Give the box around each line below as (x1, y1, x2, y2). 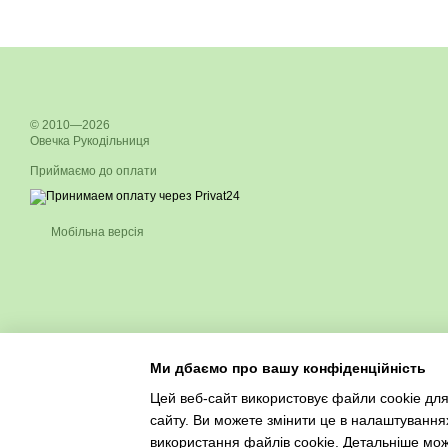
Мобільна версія (48, 225, 144, 239)
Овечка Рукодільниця (30, 134, 150, 148)
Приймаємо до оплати (30, 164, 157, 178)
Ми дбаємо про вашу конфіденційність (150, 359, 426, 376)
